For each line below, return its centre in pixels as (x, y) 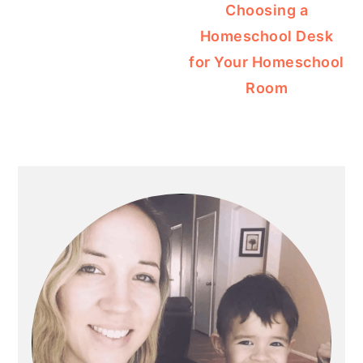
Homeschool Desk (267, 36)
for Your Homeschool (267, 62)
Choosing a (267, 11)
